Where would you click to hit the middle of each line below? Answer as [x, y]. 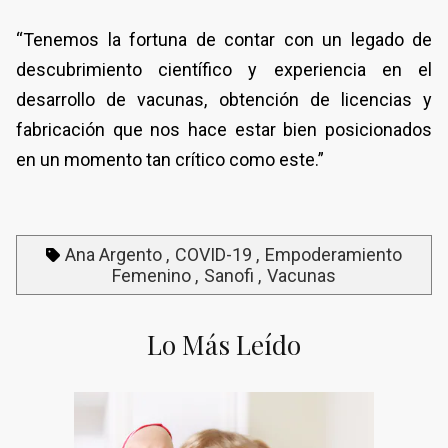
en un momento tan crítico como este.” [170, 160]
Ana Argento [113, 255]
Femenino [151, 276]
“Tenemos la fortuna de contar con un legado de [224, 40]
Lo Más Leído [224, 345]
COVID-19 [213, 255]
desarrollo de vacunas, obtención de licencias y [224, 100]
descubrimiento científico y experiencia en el [224, 70]
